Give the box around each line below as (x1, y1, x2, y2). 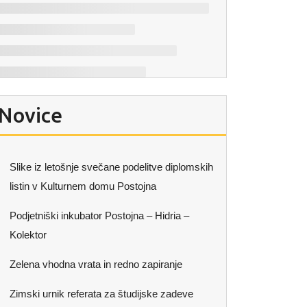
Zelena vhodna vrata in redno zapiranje (10, 258, 182, 270)
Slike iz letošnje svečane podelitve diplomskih (10, 161, 213, 173)
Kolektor (10, 229, 47, 241)
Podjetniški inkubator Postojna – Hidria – (10, 210, 189, 221)
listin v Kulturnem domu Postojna (10, 180, 156, 192)
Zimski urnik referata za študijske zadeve (10, 288, 193, 299)
